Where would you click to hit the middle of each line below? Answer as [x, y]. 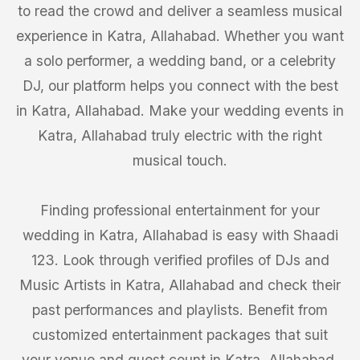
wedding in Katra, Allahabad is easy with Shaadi [180, 235]
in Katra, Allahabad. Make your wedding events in [180, 110]
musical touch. [180, 160]
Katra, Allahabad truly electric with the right [180, 135]
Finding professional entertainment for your [180, 210]
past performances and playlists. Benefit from [180, 310]
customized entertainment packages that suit [180, 335]
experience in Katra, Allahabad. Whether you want [180, 36]
